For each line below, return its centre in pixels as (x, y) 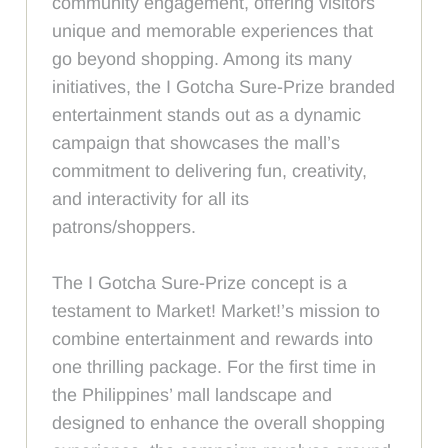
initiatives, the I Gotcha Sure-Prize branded (224, 87)
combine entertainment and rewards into (213, 339)
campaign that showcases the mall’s (196, 143)
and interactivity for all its (151, 199)
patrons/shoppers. (124, 227)
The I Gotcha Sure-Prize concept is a (200, 283)
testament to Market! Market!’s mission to (216, 311)
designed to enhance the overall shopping (219, 423)
